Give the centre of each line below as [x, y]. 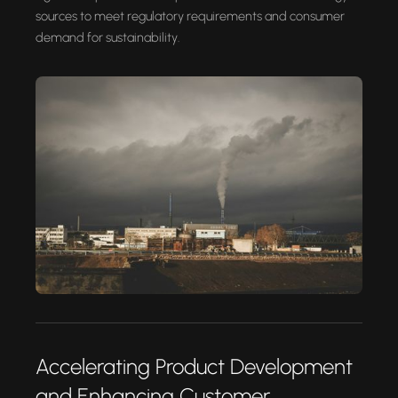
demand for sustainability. [107, 38]
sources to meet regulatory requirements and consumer [190, 16]
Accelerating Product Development [194, 366]
